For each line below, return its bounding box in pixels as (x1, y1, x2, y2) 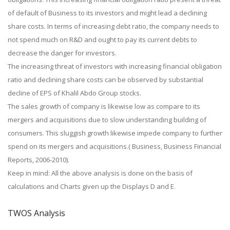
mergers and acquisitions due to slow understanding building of (8, 115, 206, 124)
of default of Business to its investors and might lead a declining (8, 8, 207, 17)
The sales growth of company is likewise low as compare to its (8, 102, 200, 111)
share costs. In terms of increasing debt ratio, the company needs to (8, 22, 219, 31)
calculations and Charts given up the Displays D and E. (8, 182, 176, 191)
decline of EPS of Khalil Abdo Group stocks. (8, 88, 141, 98)
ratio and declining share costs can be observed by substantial (8, 75, 203, 84)
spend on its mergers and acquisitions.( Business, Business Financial (8, 142, 221, 151)
